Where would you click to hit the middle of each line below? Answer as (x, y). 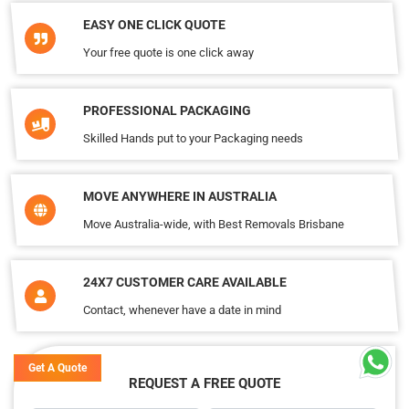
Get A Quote (58, 368)
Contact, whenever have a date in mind (182, 310)
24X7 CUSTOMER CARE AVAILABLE (185, 282)
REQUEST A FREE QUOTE (204, 383)
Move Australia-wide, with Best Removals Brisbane (214, 224)
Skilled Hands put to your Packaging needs (193, 138)
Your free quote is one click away (168, 52)
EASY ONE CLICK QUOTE (154, 25)
